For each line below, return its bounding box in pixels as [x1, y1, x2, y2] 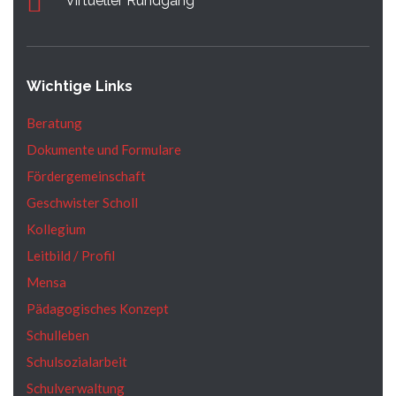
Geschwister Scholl [27, 194, 138, 211]
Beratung [27, 115, 82, 132]
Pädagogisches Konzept [27, 301, 169, 317]
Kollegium [27, 221, 86, 238]
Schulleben [27, 327, 89, 344]
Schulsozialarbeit [27, 354, 127, 370]
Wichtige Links [27, 78, 133, 95]
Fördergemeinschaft [27, 168, 146, 185]
